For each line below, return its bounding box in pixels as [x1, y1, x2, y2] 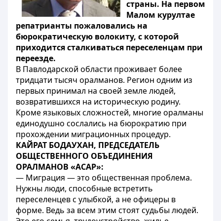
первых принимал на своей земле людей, [16, 85, 176, 96]
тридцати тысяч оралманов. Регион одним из [16, 74, 192, 85]
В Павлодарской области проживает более [16, 64, 182, 74]
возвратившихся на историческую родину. [16, 96, 181, 107]
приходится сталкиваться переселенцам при [16, 42, 203, 53]
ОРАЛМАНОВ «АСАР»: [16, 161, 104, 172]
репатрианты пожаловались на [16, 20, 147, 31]
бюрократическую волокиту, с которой [16, 31, 179, 42]
